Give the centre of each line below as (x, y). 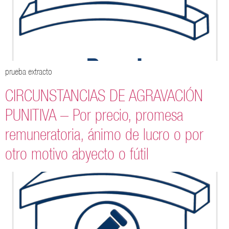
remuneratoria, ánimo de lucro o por (104, 134)
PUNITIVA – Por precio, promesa (94, 114)
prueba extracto (29, 72)
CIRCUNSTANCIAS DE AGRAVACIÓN (104, 95)
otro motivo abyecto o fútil (77, 153)
